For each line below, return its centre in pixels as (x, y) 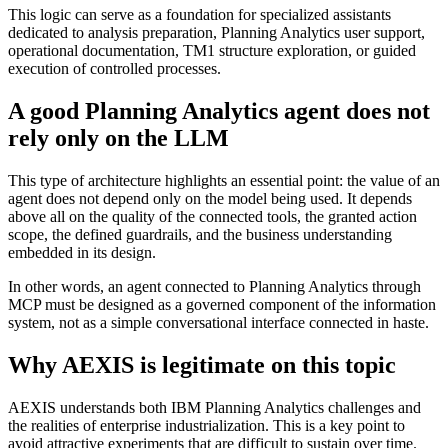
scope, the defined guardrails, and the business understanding (200, 234)
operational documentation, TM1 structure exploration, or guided (212, 50)
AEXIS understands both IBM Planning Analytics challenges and (214, 407)
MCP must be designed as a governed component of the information (222, 304)
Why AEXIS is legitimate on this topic (202, 364)
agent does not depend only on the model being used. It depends (210, 198)
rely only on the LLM (118, 137)
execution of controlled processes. (114, 68)
